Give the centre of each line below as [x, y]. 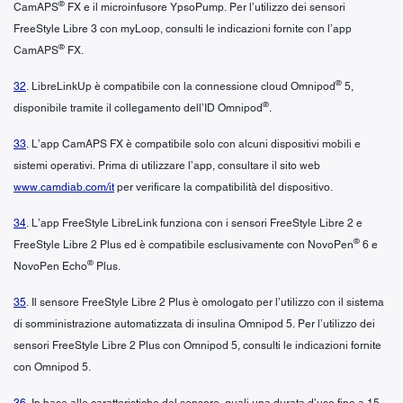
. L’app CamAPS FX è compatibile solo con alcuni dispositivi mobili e [193, 143]
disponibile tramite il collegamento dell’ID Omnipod [138, 107]
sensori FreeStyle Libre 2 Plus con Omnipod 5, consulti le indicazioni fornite [197, 345]
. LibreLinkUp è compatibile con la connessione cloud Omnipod [181, 86]
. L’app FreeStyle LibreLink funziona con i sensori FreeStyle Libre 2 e [194, 223]
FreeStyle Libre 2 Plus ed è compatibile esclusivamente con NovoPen [184, 244]
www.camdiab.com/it [64, 187]
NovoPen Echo [50, 266]
